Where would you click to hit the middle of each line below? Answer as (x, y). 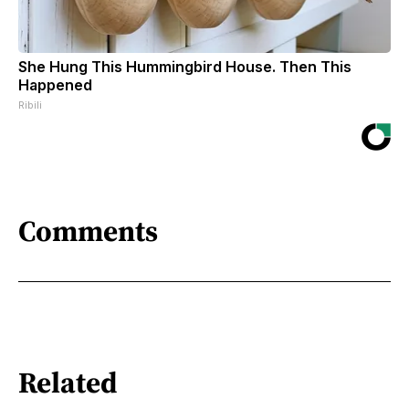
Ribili (30, 105)
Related (68, 383)
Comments (88, 231)
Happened (55, 84)
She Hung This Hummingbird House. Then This (185, 66)
